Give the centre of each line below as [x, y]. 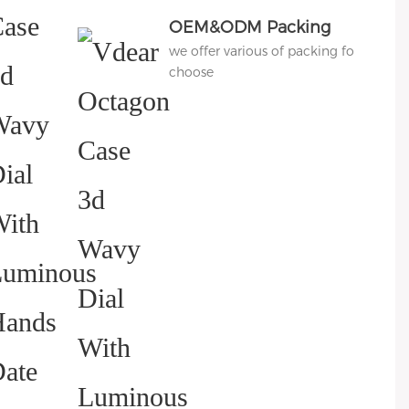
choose [191, 73]
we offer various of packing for [263, 52]
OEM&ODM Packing [249, 28]
